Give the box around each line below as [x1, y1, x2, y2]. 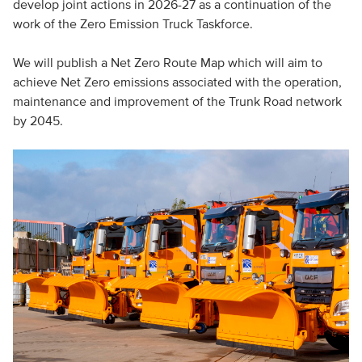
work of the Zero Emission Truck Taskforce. [12, 15, 253, 31]
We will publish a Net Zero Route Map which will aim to [12, 54, 322, 69]
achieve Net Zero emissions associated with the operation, [12, 74, 342, 89]
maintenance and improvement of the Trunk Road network [12, 93, 342, 108]
